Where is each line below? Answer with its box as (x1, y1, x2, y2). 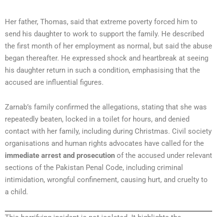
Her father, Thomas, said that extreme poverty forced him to (5, 17, 198, 26)
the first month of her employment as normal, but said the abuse (5, 41, 212, 50)
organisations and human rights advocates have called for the (5, 139, 204, 148)
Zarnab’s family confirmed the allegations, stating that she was (5, 102, 207, 111)
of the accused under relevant (115, 151, 212, 160)
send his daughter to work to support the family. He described (5, 29, 204, 38)
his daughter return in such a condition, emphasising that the (5, 65, 200, 75)
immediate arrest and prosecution (5, 151, 115, 160)
